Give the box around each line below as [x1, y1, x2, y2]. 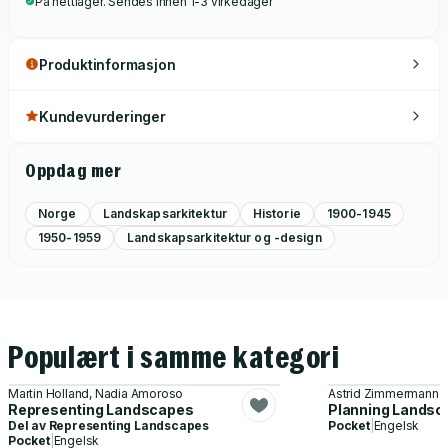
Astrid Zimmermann [327, 385, 439, 401]
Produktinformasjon [39, 55, 176, 73]
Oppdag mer [25, 158, 121, 182]
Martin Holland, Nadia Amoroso [8, 385, 184, 401]
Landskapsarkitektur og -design [127, 229, 322, 245]
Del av [8, 417, 49, 433]
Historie [252, 205, 301, 221]
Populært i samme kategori [8, 338, 340, 376]
